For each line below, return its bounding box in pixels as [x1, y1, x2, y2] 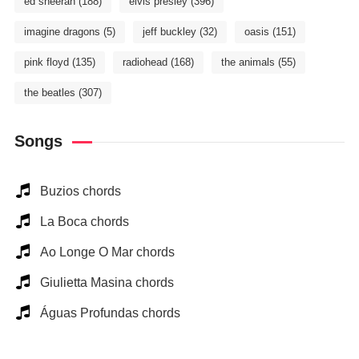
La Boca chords [39, 215, 129, 228]
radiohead [122, 56, 167, 68]
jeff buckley [142, 26, 196, 38]
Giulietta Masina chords [39, 276, 174, 289]
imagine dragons [23, 26, 100, 38]
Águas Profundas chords [39, 306, 180, 320]
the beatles [23, 87, 75, 99]
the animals [220, 56, 275, 68]
